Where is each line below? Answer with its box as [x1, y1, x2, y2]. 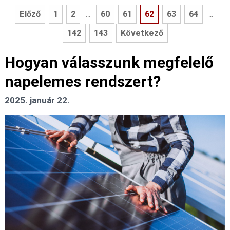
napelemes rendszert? [5, 72, 161, 91]
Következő [120, 28, 163, 39]
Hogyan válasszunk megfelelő [5, 53, 214, 72]
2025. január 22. [5, 95, 70, 106]
